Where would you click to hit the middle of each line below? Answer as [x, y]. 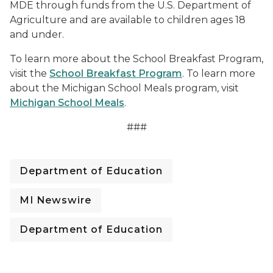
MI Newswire [55, 200]
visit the [30, 73]
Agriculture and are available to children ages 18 [128, 20]
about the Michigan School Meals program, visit [124, 88]
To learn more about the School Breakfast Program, [136, 59]
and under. [37, 34]
